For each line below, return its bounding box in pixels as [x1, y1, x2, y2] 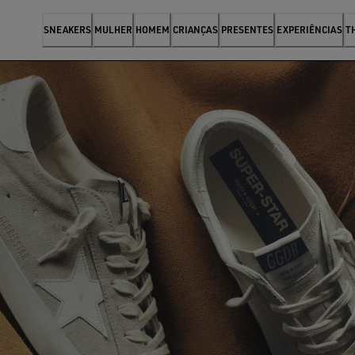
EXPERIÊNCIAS [277, 24, 342, 36]
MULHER [94, 24, 132, 36]
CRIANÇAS [173, 24, 218, 36]
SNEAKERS [44, 24, 91, 36]
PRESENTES [221, 24, 273, 36]
